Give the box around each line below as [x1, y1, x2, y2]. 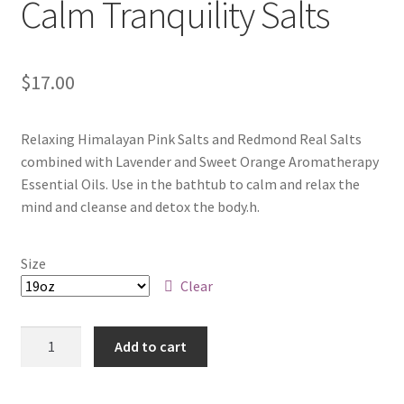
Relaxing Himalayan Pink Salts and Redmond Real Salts [20, 129, 362, 148]
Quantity [20, 328, 76, 347]
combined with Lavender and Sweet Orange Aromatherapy [20, 151, 379, 170]
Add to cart [115, 337, 188, 356]
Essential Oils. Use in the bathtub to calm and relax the [20, 174, 360, 193]
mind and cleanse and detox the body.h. [20, 197, 260, 216]
